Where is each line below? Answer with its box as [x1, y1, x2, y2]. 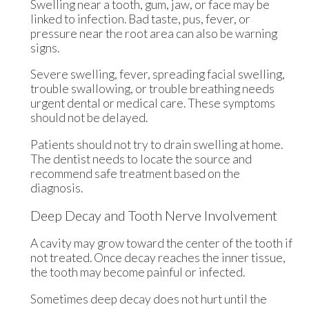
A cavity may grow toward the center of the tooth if [30, 236, 292, 250]
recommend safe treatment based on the [30, 166, 240, 181]
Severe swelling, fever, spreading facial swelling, [30, 67, 285, 82]
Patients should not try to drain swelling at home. [30, 137, 283, 152]
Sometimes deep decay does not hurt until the [30, 291, 267, 306]
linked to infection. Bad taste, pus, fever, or [30, 11, 250, 26]
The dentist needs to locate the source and [30, 151, 252, 166]
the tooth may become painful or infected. [30, 265, 245, 279]
